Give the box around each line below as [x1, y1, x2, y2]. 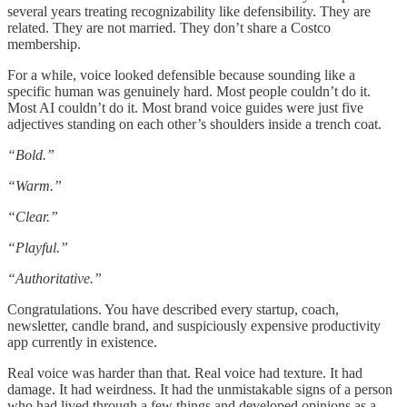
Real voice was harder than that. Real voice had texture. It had [7, 365, 362, 382]
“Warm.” [7, 178, 62, 194]
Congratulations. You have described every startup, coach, [7, 302, 339, 318]
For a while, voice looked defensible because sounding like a [7, 67, 355, 84]
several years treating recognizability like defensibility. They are [7, 4, 371, 20]
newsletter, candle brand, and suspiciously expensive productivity [7, 318, 381, 334]
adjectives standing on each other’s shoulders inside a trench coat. [7, 116, 382, 133]
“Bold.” [7, 147, 55, 164]
